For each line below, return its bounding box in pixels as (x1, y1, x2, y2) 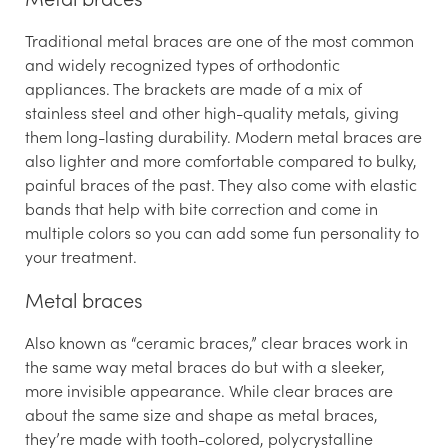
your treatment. (25, 244, 137, 267)
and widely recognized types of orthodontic (25, 52, 340, 75)
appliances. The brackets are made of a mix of (25, 76, 362, 99)
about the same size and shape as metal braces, (25, 402, 378, 425)
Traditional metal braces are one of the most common (25, 28, 414, 51)
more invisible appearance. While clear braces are (25, 378, 393, 401)
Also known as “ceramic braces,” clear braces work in (25, 330, 408, 353)
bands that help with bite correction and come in (25, 196, 378, 219)
